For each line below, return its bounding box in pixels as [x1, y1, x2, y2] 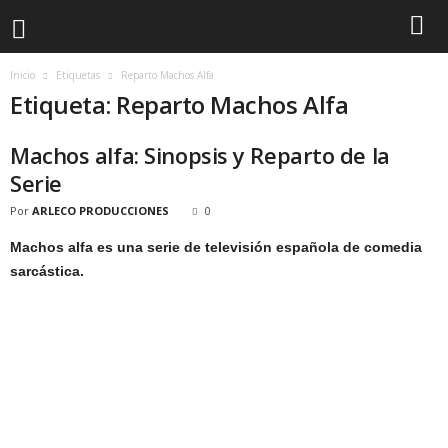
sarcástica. [10, 263, 84, 279]
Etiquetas [56, 68, 100, 82]
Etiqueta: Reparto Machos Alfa [10, 88, 349, 121]
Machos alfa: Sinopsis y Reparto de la [10, 140, 390, 170]
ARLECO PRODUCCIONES [32, 203, 169, 218]
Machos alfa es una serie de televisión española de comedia [10, 239, 422, 255]
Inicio [10, 68, 35, 82]
